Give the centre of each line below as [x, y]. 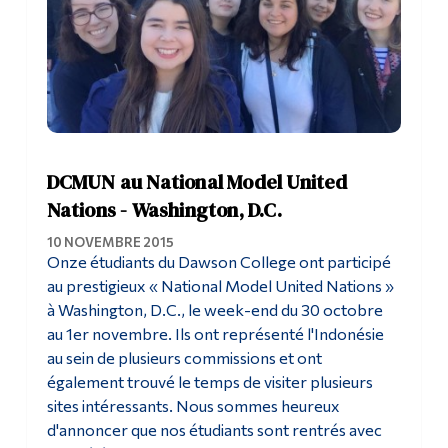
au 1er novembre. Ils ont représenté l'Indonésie [215, 333]
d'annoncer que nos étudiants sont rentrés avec [214, 429]
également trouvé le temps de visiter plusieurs [209, 381]
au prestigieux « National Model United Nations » [220, 285]
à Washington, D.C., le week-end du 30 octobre [214, 309]
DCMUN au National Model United [197, 181]
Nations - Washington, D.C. [164, 209]
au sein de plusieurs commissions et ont [184, 357]
